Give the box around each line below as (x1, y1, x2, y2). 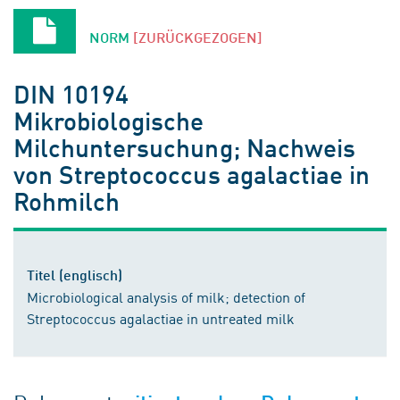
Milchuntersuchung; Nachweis (13, 131, 355, 162)
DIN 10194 (13, 78, 129, 109)
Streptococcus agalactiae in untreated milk (27, 308, 295, 328)
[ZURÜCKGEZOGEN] (133, 29, 262, 46)
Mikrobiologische (13, 104, 204, 136)
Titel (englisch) (27, 266, 122, 283)
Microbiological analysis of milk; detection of (27, 287, 305, 306)
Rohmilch (13, 185, 121, 216)
